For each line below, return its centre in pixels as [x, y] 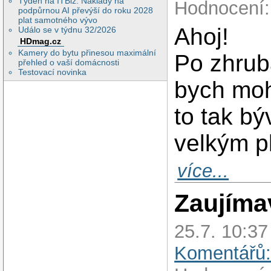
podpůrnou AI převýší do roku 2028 [86, 11]
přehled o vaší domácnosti [69, 62]
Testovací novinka [53, 72]
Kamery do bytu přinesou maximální [87, 53]
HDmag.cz [41, 41]
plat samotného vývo [58, 20]
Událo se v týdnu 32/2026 [67, 30]
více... [203, 171]
